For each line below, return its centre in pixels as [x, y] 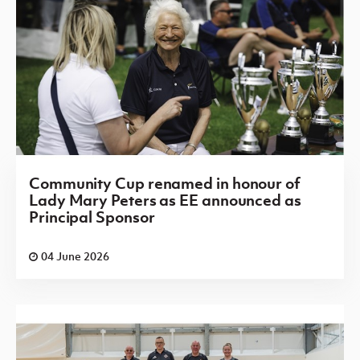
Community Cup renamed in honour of [165, 183]
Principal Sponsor [92, 217]
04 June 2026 [75, 256]
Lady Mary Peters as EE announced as [165, 200]
